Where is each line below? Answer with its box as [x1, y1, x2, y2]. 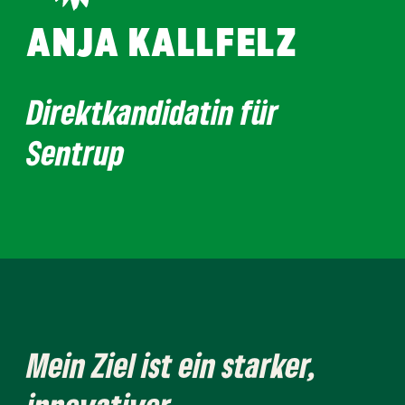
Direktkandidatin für [27, 90, 278, 132]
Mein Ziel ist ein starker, [27, 344, 316, 385]
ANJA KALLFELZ [27, 24, 298, 64]
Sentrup [27, 131, 131, 173]
